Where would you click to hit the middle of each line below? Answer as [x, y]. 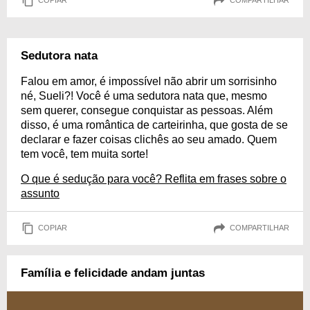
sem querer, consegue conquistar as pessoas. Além [147, 110]
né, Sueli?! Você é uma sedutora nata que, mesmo [144, 95]
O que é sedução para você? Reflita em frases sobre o [154, 179]
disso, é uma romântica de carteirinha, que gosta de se [154, 125]
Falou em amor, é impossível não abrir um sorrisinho [149, 81]
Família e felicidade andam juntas [113, 273]
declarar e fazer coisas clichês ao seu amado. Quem [149, 139]
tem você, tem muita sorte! [84, 154]
